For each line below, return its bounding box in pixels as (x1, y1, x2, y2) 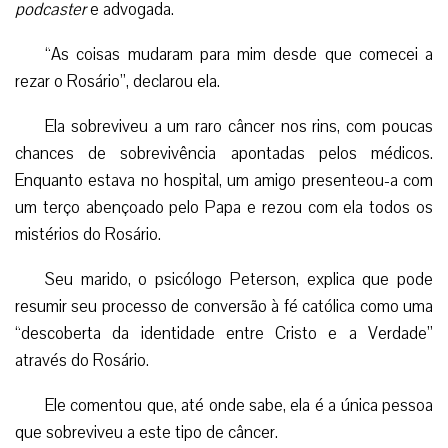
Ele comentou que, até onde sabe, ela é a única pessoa (45, 394, 433, 417)
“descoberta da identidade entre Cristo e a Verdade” (15, 322, 433, 345)
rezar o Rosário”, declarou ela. (15, 70, 220, 93)
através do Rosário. (15, 349, 149, 372)
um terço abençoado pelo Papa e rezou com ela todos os (15, 196, 433, 219)
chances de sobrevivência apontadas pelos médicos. (15, 142, 433, 165)
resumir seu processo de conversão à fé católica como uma (15, 295, 433, 318)
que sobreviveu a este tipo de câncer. (15, 421, 278, 444)
